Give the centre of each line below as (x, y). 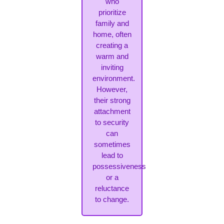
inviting (112, 67)
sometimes (112, 144)
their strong (112, 100)
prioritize (112, 12)
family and (112, 23)
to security (112, 122)
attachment (112, 111)
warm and (112, 56)
